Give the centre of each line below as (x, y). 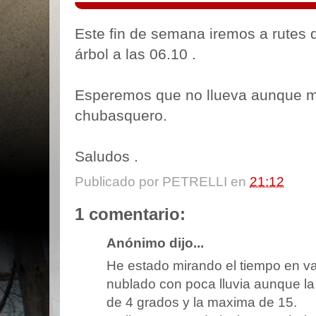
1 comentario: (130, 214)
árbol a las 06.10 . (135, 54)
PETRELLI (195, 182)
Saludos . (107, 157)
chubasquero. (121, 116)
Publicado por (119, 182)
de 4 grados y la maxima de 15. (202, 303)
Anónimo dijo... (155, 243)
